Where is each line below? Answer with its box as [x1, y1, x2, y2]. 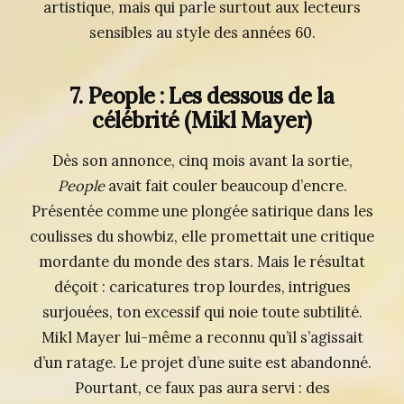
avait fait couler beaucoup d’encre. [104, 176, 347, 195]
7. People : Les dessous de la [69, 81, 335, 110]
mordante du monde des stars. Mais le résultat [39, 252, 365, 271]
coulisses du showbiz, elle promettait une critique [30, 226, 374, 245]
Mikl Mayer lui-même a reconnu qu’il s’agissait [41, 327, 363, 346]
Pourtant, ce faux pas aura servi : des [74, 378, 330, 397]
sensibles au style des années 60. [88, 23, 316, 41]
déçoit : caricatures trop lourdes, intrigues [53, 277, 351, 296]
